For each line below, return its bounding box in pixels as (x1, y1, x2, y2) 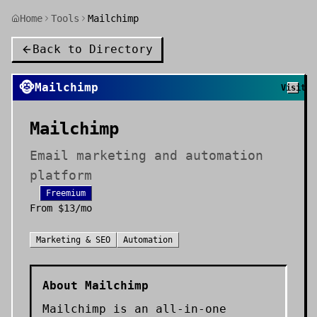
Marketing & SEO (36, 235, 110, 245)
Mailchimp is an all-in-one (42, 302, 226, 316)
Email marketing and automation (30, 148, 263, 163)
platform (30, 168, 92, 183)
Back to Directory (33, 42, 153, 56)
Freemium (46, 188, 86, 198)
